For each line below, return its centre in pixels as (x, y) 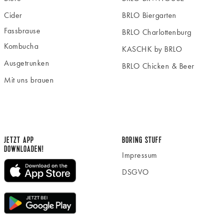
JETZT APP (20, 140)
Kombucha (21, 46)
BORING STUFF (142, 140)
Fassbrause (22, 30)
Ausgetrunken (27, 63)
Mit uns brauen (29, 80)
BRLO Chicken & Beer (158, 66)
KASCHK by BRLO (152, 49)
